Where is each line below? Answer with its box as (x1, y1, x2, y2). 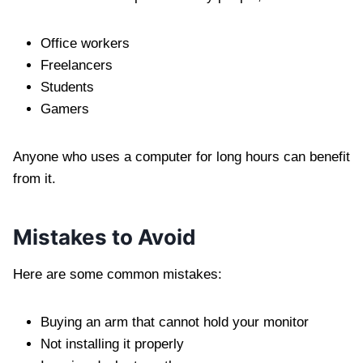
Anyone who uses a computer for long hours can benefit (13, 148, 350, 164)
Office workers (41, 35, 130, 51)
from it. (13, 170, 56, 186)
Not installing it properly (41, 335, 184, 352)
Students (41, 79, 94, 95)
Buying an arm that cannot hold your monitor (41, 314, 309, 330)
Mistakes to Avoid (13, 224, 196, 250)
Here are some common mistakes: (13, 266, 222, 282)
